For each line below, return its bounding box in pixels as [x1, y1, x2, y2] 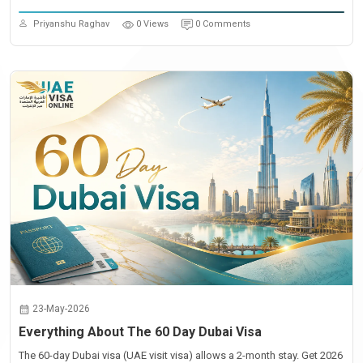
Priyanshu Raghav [33, 19, 109, 29]
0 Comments [195, 19, 250, 29]
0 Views [136, 19, 169, 29]
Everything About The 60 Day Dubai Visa [19, 324, 262, 340]
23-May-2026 [32, 303, 90, 314]
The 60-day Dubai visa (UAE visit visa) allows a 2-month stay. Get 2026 [19, 349, 343, 361]
